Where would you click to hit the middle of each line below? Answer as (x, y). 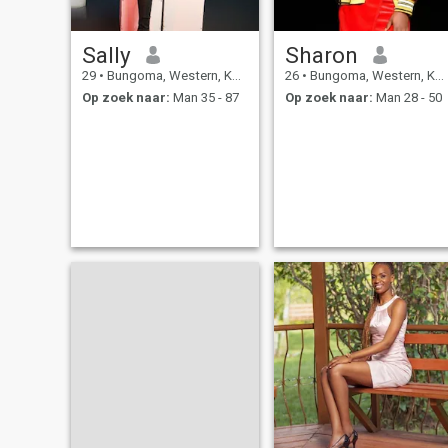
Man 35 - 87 (204, 98)
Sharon (321, 54)
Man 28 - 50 (407, 98)
